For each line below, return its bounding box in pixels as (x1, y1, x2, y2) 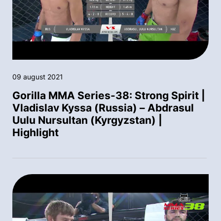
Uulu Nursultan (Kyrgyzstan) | (12, 114, 162, 127)
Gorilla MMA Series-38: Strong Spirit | (12, 89, 205, 102)
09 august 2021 (12, 73, 63, 81)
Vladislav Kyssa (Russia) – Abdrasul (12, 102, 194, 114)
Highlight (12, 126, 59, 139)
